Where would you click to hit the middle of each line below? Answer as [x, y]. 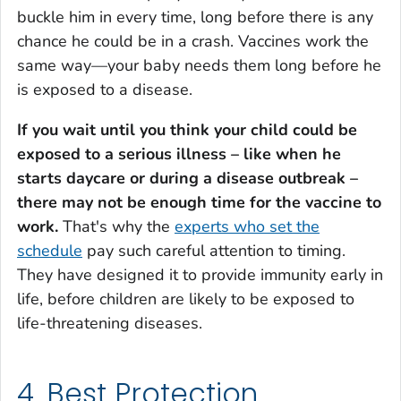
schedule [50, 251]
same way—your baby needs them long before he [199, 66]
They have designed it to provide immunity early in [200, 275]
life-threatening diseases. [110, 324]
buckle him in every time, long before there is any [195, 17]
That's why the [116, 227]
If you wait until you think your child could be [187, 130]
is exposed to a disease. [105, 90]
